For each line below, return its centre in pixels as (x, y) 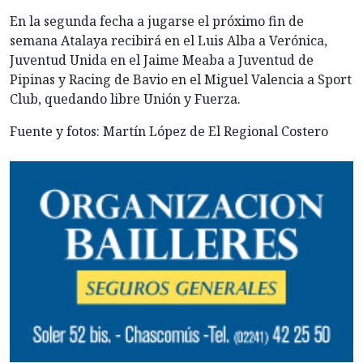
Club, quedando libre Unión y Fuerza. (125, 99)
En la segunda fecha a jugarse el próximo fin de (157, 21)
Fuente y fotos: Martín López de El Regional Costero (169, 132)
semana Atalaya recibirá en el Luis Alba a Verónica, (169, 41)
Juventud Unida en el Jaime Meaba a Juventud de (162, 60)
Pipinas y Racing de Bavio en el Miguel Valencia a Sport (181, 80)
